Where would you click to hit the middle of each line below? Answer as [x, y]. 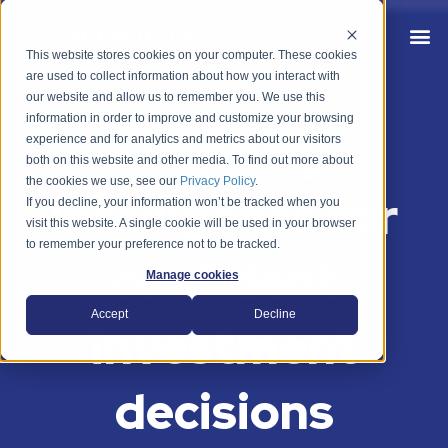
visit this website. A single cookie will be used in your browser [191, 223]
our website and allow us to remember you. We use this [176, 97]
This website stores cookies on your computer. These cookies [192, 55]
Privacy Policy [218, 181]
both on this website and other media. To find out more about [190, 160]
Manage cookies [192, 274]
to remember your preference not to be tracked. [153, 244]
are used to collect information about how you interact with [183, 76]
